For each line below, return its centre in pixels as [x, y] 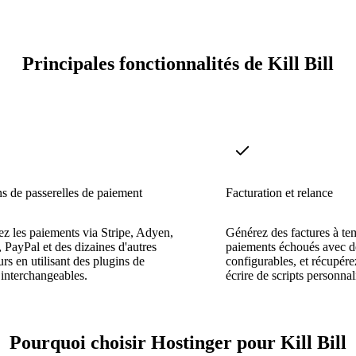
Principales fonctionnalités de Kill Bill [178, 64]
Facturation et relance [279, 192]
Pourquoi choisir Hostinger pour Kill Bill [178, 342]
